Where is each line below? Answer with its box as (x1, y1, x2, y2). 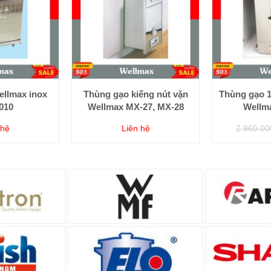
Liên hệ (121, 123, 150, 133)
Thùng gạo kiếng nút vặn (83, 88, 188, 99)
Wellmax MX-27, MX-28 (87, 101, 184, 112)
